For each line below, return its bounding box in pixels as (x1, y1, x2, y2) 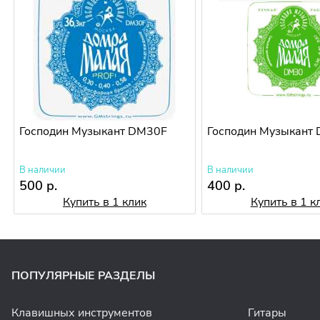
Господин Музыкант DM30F (19, 124, 168, 140)
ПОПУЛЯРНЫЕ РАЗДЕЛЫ (11, 268, 155, 284)
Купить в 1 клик (62, 194, 146, 211)
